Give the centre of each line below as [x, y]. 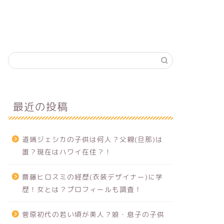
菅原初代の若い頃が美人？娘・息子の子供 [93, 214]
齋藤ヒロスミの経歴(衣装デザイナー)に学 [92, 176]
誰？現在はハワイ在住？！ [67, 151]
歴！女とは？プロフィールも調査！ [82, 189]
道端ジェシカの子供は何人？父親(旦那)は [92, 139]
